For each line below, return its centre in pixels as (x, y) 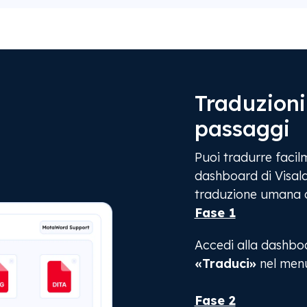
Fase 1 (215, 212)
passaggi (242, 128)
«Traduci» (225, 263)
